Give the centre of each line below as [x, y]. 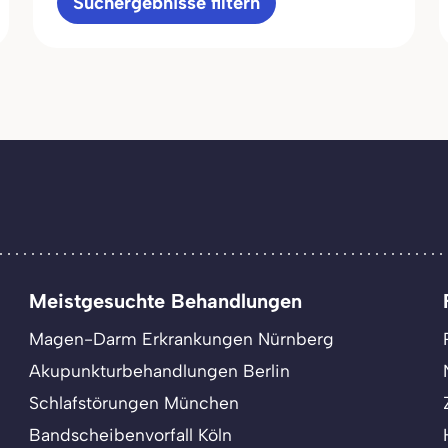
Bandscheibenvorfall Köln [131, 434]
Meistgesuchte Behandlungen [166, 300]
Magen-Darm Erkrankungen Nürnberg [182, 338]
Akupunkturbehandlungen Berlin [160, 370]
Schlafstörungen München [134, 402]
